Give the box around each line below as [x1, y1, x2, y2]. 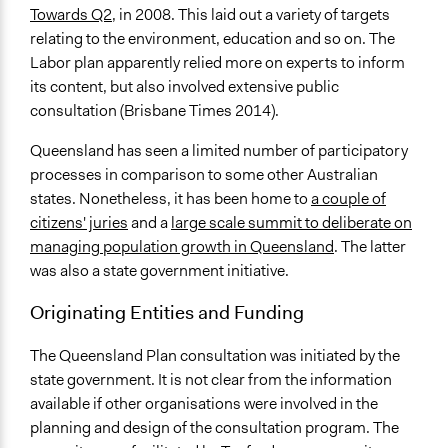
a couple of [311, 187, 386, 209]
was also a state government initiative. [30, 259, 289, 281]
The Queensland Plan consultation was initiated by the [30, 344, 400, 366]
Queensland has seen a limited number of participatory [30, 139, 408, 161]
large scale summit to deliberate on [171, 211, 412, 233]
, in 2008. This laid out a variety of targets [112, 3, 390, 25]
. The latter [334, 235, 406, 257]
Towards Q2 [30, 3, 112, 25]
